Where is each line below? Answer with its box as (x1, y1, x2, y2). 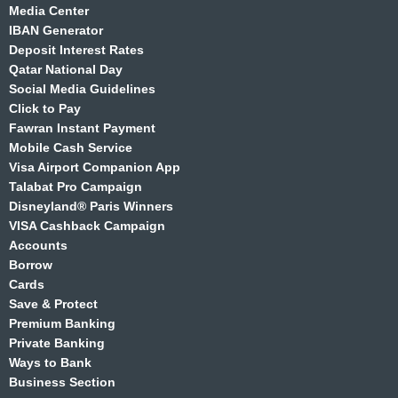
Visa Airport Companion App (9, 159, 180, 174)
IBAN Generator (9, 22, 103, 37)
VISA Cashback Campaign (9, 218, 165, 233)
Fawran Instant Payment (9, 120, 155, 135)
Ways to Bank (9, 354, 92, 370)
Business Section (9, 374, 115, 389)
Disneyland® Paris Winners (9, 198, 173, 213)
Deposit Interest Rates (9, 42, 144, 57)
